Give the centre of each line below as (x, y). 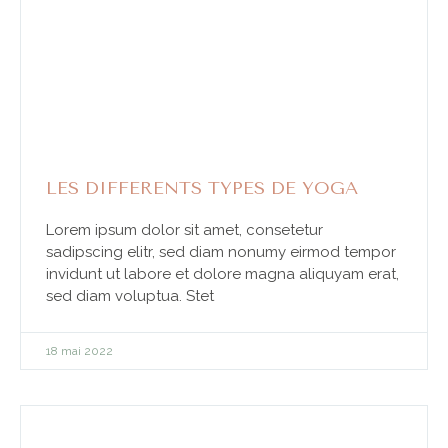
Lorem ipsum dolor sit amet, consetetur (184, 229)
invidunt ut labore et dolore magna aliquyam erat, (222, 273)
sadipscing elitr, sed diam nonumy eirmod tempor (221, 251)
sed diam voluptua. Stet (130, 295)
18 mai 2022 (79, 350)
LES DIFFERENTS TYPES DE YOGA (202, 187)
